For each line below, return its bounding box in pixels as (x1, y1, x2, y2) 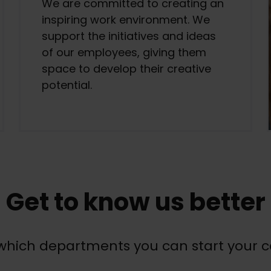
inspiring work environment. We (42, 11, 210, 27)
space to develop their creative (42, 60, 211, 76)
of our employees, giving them (42, 44, 206, 60)
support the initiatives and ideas (42, 28, 216, 44)
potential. (42, 77, 92, 93)
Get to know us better (5, 184, 266, 219)
